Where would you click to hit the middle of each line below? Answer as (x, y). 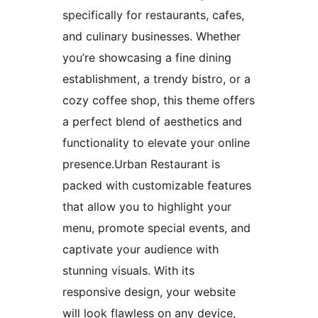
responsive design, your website (149, 292)
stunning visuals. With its (128, 271)
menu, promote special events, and (157, 228)
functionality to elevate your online (156, 143)
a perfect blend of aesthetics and (152, 122)
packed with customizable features (157, 186)
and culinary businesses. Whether (152, 37)
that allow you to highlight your (147, 207)
